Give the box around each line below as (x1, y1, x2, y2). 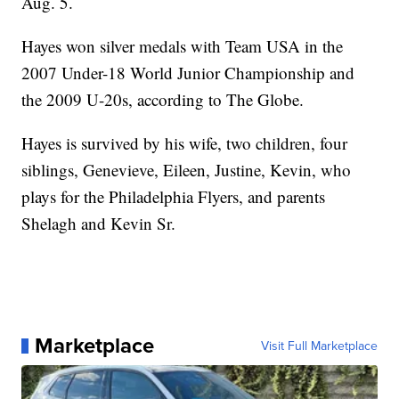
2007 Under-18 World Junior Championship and (21, 61, 355, 85)
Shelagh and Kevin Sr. (21, 212, 176, 235)
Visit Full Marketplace (260, 337, 378, 355)
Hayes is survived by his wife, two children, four (21, 132, 348, 155)
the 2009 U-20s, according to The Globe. (21, 88, 305, 111)
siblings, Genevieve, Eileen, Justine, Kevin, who (21, 159, 352, 182)
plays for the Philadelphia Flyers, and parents (21, 185, 326, 208)
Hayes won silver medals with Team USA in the (21, 35, 344, 58)
